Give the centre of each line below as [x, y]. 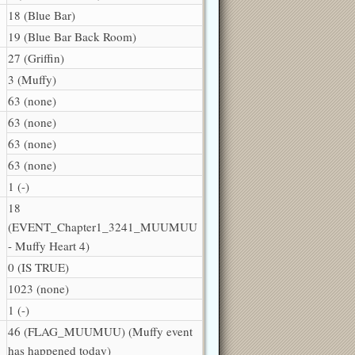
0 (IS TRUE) [38, 267]
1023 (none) [38, 288]
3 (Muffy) [32, 79]
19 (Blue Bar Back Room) [72, 36]
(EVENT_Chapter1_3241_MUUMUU [103, 226]
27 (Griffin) [36, 57]
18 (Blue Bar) [42, 15]
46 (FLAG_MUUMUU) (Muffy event [100, 331]
